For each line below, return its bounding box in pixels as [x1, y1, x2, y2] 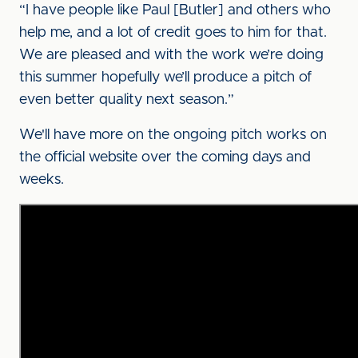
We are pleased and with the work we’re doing [19, 48, 324, 62]
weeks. [19, 173, 64, 187]
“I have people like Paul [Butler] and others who [19, 3, 331, 18]
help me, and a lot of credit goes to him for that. [19, 26, 327, 40]
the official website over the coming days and [19, 150, 311, 165]
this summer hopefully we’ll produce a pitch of [19, 70, 312, 85]
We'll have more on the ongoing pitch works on [19, 128, 327, 142]
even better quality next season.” [19, 93, 234, 107]
